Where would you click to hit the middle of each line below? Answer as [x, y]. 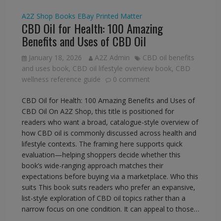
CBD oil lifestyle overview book [122, 69]
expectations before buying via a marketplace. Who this [110, 177]
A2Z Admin [112, 58]
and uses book [45, 69]
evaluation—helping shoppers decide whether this [101, 155]
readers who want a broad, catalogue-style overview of [110, 122]
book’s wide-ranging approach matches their [92, 166]
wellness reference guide [61, 79]
